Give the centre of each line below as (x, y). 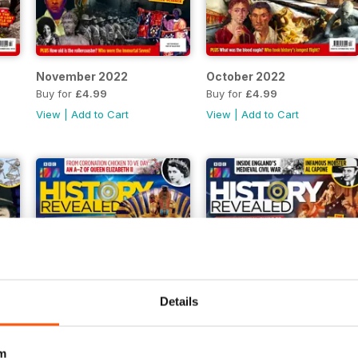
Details (179, 301)
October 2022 (245, 76)
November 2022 (82, 76)
